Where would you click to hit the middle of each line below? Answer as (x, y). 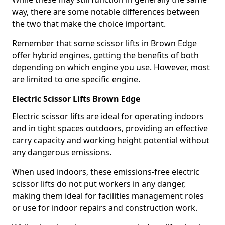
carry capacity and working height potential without (111, 140)
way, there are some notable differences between (106, 12)
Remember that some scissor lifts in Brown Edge (104, 43)
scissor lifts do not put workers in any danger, (99, 184)
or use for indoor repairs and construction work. (105, 208)
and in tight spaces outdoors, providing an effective (110, 128)
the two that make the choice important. (90, 24)
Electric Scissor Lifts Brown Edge (76, 99)
